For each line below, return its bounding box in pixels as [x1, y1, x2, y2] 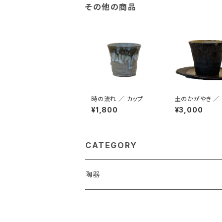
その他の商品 [85, 1, 137, 12]
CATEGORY [85, 140, 137, 151]
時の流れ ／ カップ [91, 95, 143, 103]
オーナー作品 [85, 200, 128, 209]
